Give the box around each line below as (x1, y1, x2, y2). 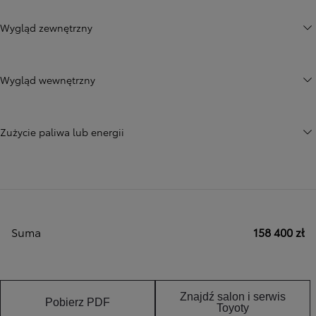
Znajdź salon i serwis (180, 290, 286, 303)
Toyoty (217, 301, 249, 314)
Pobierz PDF (45, 296, 110, 308)
